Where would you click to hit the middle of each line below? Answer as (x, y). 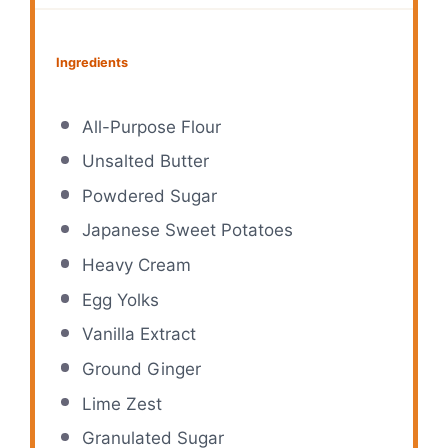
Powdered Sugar (149, 195)
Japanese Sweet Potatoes (187, 230)
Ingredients (92, 62)
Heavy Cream (136, 265)
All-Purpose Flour (151, 126)
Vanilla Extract (138, 334)
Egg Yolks (120, 299)
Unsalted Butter (145, 161)
